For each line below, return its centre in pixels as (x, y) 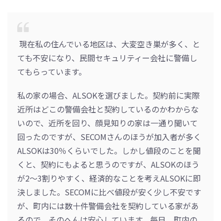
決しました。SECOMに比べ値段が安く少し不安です (109, 192)
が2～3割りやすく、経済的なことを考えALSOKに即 (109, 178)
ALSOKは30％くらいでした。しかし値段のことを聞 (109, 151)
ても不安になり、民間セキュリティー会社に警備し (107, 58)
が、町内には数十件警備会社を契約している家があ (108, 206)
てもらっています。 (52, 72)
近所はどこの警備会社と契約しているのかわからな (108, 109)
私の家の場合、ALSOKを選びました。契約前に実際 (109, 95)
